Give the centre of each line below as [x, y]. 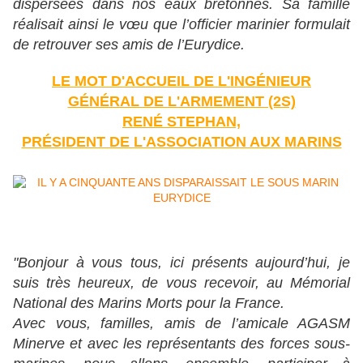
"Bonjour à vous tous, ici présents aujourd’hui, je [181, 263]
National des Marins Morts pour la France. [149, 303]
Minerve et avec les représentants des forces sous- [181, 344]
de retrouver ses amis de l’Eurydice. [129, 45]
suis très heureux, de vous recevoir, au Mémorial [181, 283]
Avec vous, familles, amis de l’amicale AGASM [181, 324]
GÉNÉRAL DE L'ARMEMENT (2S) [181, 102]
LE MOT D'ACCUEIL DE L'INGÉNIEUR [181, 81]
